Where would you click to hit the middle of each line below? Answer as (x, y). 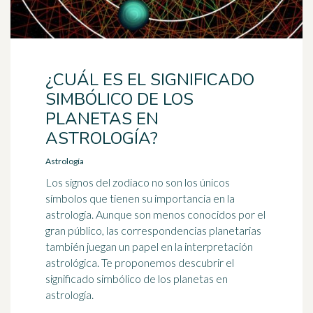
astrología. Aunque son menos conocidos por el (155, 214)
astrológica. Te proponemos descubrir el (140, 262)
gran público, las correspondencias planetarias (153, 230)
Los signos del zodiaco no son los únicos (138, 182)
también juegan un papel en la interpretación (149, 246)
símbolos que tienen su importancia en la (140, 198)
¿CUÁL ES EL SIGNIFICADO (150, 80)
